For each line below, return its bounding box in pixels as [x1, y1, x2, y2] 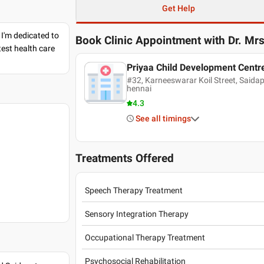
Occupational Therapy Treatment [85, 232, 206, 242]
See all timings [135, 114, 191, 123]
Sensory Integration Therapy [85, 209, 189, 219]
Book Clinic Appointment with [75, 34, 226, 47]
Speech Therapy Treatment [85, 185, 183, 195]
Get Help [161, 4, 195, 13]
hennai [126, 84, 151, 93]
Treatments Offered [75, 152, 174, 165]
